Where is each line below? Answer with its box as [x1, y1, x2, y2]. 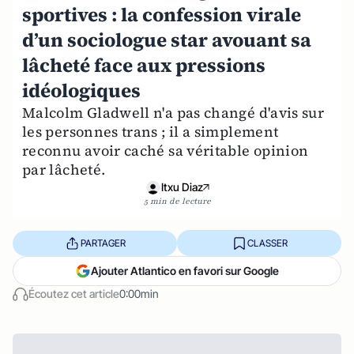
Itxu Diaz [160, 180, 203, 194]
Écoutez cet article [28, 287, 119, 300]
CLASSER [247, 236, 288, 249]
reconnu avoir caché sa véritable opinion [22, 141, 309, 160]
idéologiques [22, 77, 141, 104]
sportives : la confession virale [22, 2, 301, 28]
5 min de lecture [143, 195, 211, 207]
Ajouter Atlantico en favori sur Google [91, 264, 279, 277]
